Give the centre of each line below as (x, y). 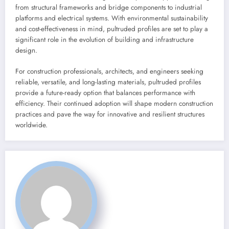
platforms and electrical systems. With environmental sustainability (112, 18)
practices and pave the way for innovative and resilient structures (110, 114)
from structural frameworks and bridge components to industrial (109, 8)
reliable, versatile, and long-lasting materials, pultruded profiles (108, 82)
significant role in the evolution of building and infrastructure (105, 40)
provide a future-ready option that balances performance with (105, 93)
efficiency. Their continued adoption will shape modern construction (114, 103)
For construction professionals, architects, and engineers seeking (109, 71)
